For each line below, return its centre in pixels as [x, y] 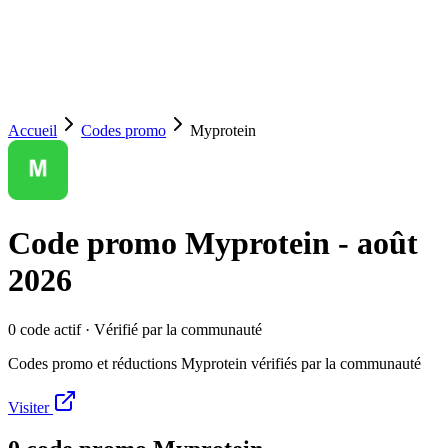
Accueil [32, 130]
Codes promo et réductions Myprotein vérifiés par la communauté [214, 363]
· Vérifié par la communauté [171, 329]
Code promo [96, 243]
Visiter [30, 407]
